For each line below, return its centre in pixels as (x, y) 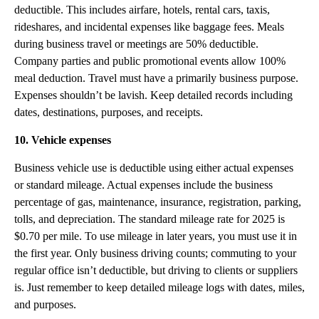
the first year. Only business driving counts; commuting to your (155, 253)
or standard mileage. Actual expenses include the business (143, 185)
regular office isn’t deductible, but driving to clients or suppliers (156, 270)
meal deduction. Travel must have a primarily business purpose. (156, 78)
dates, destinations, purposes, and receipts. (109, 112)
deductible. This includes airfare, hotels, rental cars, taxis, (142, 10)
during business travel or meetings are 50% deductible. (136, 44)
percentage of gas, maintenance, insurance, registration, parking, (158, 202)
